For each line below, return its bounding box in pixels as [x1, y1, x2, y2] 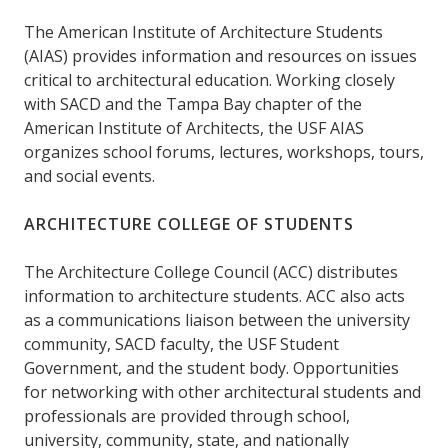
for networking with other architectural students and [24, 381, 421, 404]
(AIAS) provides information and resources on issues [24, 45, 417, 68]
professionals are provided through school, [24, 405, 350, 428]
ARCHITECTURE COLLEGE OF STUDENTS [24, 213, 354, 236]
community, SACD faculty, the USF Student [24, 333, 339, 356]
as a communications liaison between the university [24, 309, 410, 332]
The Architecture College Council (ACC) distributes [24, 261, 398, 284]
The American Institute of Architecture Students [24, 21, 383, 44]
